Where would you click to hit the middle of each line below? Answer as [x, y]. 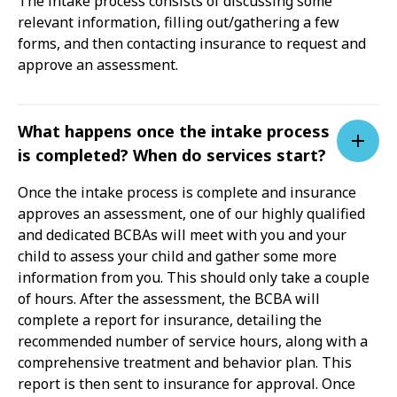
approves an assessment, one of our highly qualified [191, 213]
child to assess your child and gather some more [177, 256]
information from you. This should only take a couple [194, 277]
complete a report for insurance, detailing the [170, 319]
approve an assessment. [98, 64]
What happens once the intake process [174, 131]
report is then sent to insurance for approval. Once [187, 383]
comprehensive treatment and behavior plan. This [185, 362]
